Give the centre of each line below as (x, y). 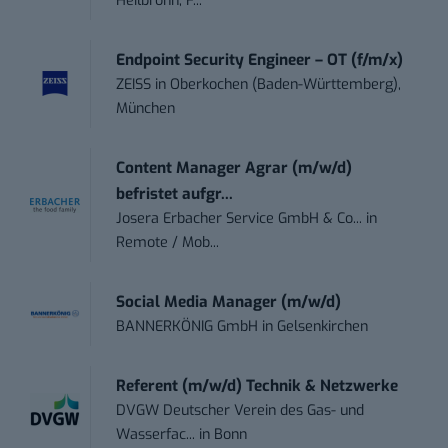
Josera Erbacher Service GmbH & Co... (239, 218)
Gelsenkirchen (323, 326)
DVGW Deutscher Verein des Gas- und (240, 410)
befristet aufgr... (175, 193)
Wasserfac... (156, 434)
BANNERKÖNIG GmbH (187, 326)
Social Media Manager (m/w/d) (229, 301)
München (146, 108)
